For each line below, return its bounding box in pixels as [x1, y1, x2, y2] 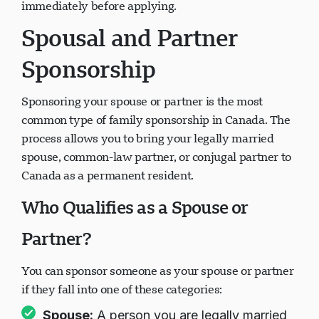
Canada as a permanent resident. [21, 167, 194, 183]
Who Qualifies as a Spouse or [21, 196, 249, 219]
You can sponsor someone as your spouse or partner [21, 263, 294, 278]
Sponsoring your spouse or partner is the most [21, 93, 263, 109]
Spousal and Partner [21, 22, 238, 53]
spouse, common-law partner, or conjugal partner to [21, 149, 292, 164]
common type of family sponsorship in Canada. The [21, 112, 291, 127]
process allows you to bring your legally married [21, 130, 274, 146]
